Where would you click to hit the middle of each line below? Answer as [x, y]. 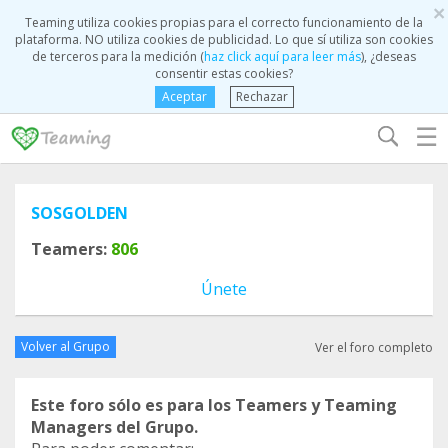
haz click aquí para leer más [282, 56]
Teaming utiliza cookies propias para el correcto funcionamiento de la [224, 22]
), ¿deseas [388, 56]
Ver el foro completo [374, 347]
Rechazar [261, 96]
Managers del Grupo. [114, 427]
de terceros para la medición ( [118, 56]
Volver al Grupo [65, 346]
